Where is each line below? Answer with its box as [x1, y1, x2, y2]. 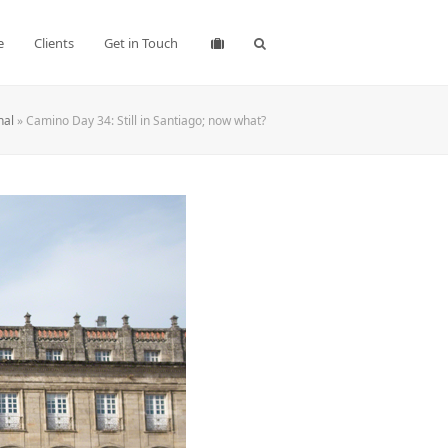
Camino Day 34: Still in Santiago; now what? [26, 111, 266, 129]
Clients [34, 33, 74, 52]
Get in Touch [104, 33, 178, 52]
